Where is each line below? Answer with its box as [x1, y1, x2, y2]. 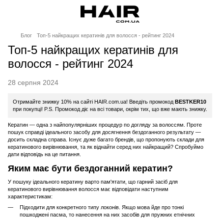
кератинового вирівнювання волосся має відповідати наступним [8, 186, 168, 192]
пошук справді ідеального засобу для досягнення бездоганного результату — [8, 129, 201, 135]
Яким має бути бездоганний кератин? [8, 164, 173, 174]
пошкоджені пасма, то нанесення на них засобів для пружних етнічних [20, 211, 195, 218]
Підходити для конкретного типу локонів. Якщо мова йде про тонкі [20, 204, 184, 210]
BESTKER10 [173, 99, 206, 105]
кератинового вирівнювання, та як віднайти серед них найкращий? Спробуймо [8, 144, 203, 150]
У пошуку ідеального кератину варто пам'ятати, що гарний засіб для [8, 178, 178, 185]
